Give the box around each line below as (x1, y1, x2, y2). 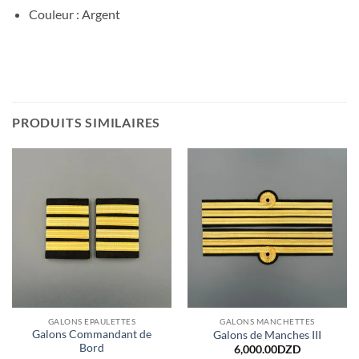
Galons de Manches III (213, 328, 321, 341)
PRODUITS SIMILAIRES (12, 114, 161, 130)
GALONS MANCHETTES (220, 316, 315, 326)
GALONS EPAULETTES (47, 316, 136, 326)
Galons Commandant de (32, 328, 151, 341)
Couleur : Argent (28, 6, 120, 22)
